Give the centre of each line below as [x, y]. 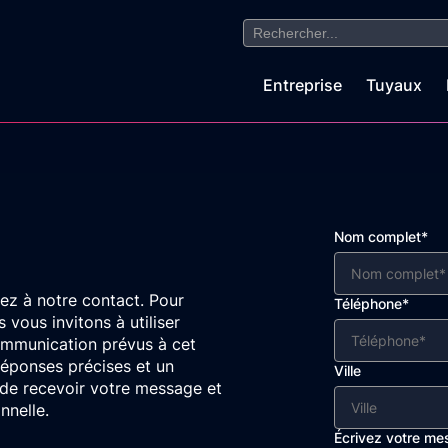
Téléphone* [371, 303]
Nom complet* [381, 236]
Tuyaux [393, 85]
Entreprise [302, 85]
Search [268, 26]
